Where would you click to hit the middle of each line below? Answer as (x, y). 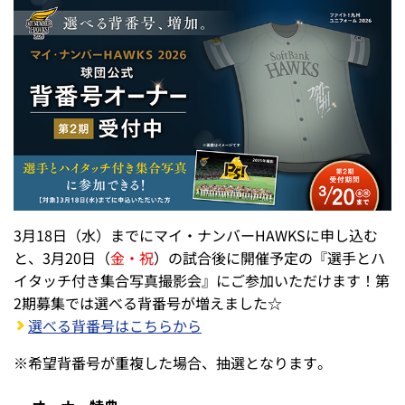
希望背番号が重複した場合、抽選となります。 (180, 362)
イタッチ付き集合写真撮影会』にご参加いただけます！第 (202, 280)
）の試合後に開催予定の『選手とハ (269, 257)
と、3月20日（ (62, 257)
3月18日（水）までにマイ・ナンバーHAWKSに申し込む (196, 235)
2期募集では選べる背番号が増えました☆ (148, 302)
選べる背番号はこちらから (115, 325)
